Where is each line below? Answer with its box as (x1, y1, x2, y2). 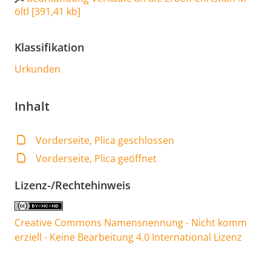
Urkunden (15, 62, 60, 76)
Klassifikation (15, 39, 84, 54)
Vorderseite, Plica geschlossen (36, 133, 175, 147)
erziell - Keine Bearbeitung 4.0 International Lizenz (15, 230, 242, 244)
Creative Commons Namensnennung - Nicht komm (15, 215, 247, 229)
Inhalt (15, 97, 50, 114)
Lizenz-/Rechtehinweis (15, 177, 131, 192)
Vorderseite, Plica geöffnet (36, 151, 157, 165)
